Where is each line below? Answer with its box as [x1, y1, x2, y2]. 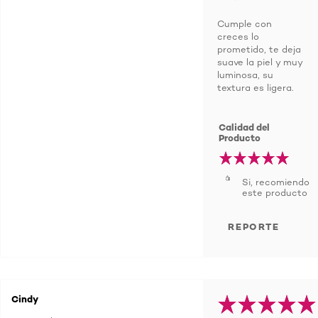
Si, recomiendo [242, 176, 309, 187]
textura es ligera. [217, 82, 293, 93]
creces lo [217, 31, 259, 42]
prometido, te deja [217, 43, 301, 55]
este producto [242, 187, 307, 198]
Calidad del [219, 121, 270, 133]
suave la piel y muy [217, 56, 302, 67]
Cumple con [217, 18, 272, 29]
